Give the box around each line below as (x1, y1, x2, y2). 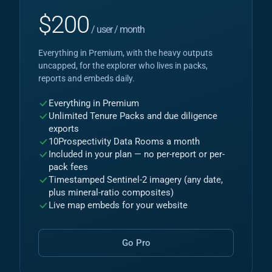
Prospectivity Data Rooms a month (58, 137, 200, 147)
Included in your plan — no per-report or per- (49, 149, 225, 160)
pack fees (49, 162, 88, 172)
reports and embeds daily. (38, 73, 135, 83)
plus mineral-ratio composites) (49, 188, 174, 198)
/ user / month (89, 24, 144, 35)
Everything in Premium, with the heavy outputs (38, 48, 212, 58)
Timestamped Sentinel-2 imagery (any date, (49, 175, 223, 185)
